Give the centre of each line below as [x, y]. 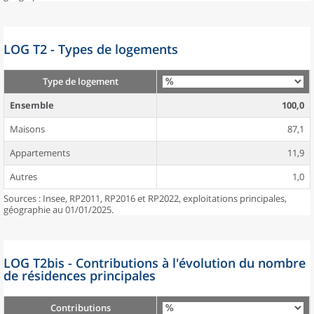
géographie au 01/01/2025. [59, 210]
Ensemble [32, 105]
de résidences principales [80, 275]
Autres [23, 177]
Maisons [27, 129]
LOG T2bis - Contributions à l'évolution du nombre [155, 263]
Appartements [40, 153]
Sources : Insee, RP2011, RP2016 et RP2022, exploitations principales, [145, 198]
